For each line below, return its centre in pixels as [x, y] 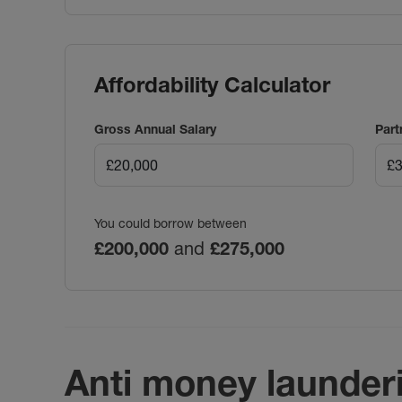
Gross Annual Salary [155, 129]
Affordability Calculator [212, 84]
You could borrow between [170, 223]
